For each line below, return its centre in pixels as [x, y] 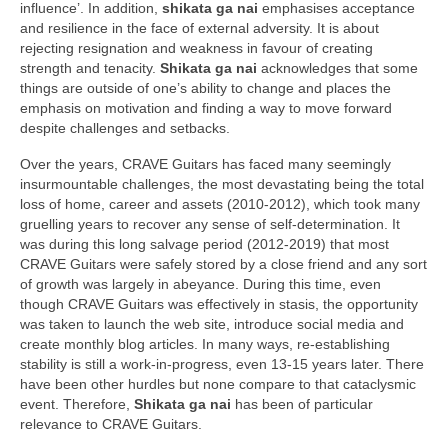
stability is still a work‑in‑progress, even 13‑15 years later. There [222, 364]
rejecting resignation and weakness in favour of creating [196, 48]
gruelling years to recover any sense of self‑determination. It [210, 224]
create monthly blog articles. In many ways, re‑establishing [205, 344]
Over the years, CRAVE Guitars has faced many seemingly [205, 164]
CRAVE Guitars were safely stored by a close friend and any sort [223, 264]
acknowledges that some [337, 68]
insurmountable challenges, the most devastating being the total [222, 184]
